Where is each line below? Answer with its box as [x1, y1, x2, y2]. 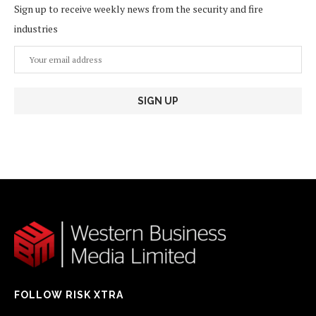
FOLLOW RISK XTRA [14, 288, 123, 300]
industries [14, 21, 58, 35]
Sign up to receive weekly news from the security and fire [14, 1, 263, 16]
